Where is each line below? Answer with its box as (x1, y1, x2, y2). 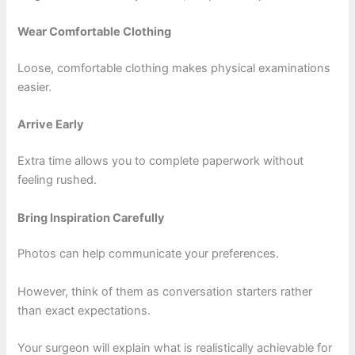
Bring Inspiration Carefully (17, 210, 166, 225)
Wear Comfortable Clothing (17, 25, 172, 40)
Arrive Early (17, 117, 85, 132)
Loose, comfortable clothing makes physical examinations (17, 60, 331, 75)
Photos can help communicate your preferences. (17, 246, 280, 261)
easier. (17, 79, 52, 94)
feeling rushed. (17, 173, 97, 188)
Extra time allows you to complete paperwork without (17, 154, 304, 169)
